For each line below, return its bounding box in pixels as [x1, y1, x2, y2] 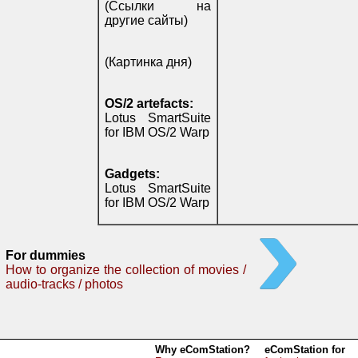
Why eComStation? [155, 344, 250, 356]
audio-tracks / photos [6, 277, 123, 291]
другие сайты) [105, 14, 188, 27]
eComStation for [265, 344, 345, 356]
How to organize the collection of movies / [6, 263, 246, 276]
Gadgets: [105, 167, 160, 181]
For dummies [6, 249, 86, 262]
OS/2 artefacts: [105, 97, 193, 110]
